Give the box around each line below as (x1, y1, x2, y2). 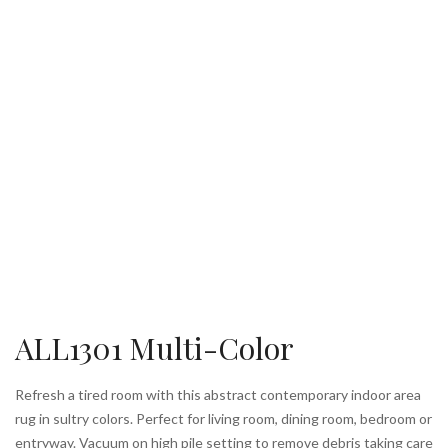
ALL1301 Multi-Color (15, 327, 294, 368)
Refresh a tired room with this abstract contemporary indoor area (15, 385, 421, 403)
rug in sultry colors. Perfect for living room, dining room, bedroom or (15, 409, 432, 427)
